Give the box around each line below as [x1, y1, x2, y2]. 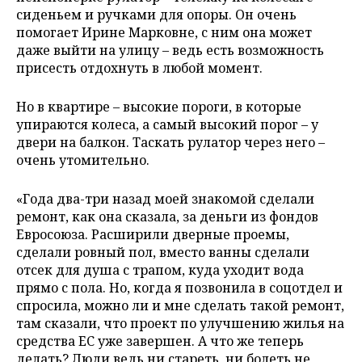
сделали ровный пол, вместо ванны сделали [16, 242, 309, 261]
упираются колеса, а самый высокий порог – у [16, 115, 318, 133]
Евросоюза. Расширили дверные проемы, [16, 225, 289, 243]
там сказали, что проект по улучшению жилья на [16, 314, 344, 332]
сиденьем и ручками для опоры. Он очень [16, 5, 297, 23]
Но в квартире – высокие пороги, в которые [16, 97, 301, 116]
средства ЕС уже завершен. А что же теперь [16, 331, 304, 350]
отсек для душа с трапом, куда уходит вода [16, 260, 304, 279]
